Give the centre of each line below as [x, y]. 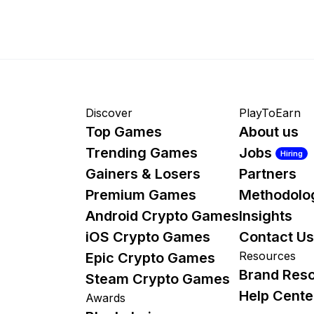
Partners [268, 173]
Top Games [124, 131]
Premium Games [141, 194]
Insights [266, 216]
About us [269, 131]
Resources [267, 255]
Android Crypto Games [162, 216]
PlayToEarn [270, 112]
